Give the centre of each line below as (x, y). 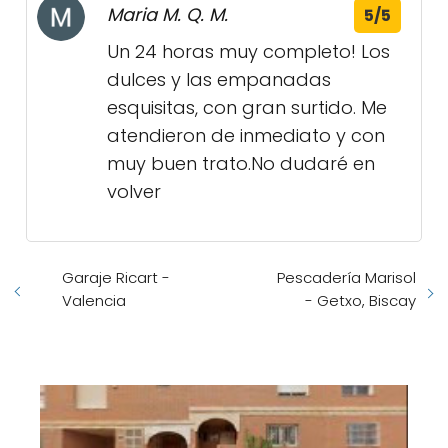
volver (134, 192)
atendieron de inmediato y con (246, 136)
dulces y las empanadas (219, 80)
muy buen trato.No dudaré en (241, 164)
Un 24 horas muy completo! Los (248, 52)
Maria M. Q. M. (167, 15)
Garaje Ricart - (116, 278)
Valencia (94, 301)
